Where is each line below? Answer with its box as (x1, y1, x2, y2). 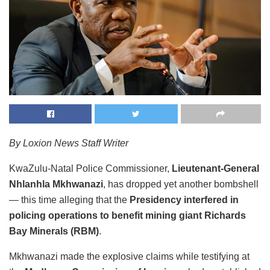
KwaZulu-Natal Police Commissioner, (9, 163, 172, 174)
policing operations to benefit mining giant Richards (9, 210, 246, 221)
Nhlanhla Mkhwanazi (9, 178, 103, 189)
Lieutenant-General (172, 163, 259, 174)
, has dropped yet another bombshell (103, 178, 259, 189)
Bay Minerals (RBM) (9, 225, 99, 236)
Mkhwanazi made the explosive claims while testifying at (9, 251, 250, 262)
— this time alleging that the (9, 194, 130, 205)
